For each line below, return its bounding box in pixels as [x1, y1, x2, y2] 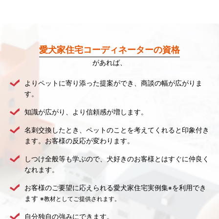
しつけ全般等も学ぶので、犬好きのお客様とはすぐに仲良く [24, 154, 209, 163]
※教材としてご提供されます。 [40, 195, 120, 202]
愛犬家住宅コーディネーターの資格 [39, 44, 180, 55]
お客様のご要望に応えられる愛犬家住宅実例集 [24, 183, 168, 192]
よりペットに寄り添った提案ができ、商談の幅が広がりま [24, 78, 202, 87]
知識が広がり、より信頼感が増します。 [24, 107, 148, 116]
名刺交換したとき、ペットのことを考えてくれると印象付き [24, 125, 209, 134]
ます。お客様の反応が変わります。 [24, 136, 134, 145]
